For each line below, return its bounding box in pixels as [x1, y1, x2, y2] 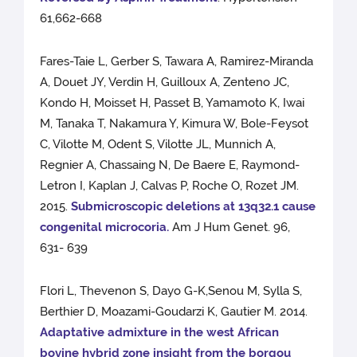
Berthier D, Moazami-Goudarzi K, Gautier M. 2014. [40, 304, 308, 320]
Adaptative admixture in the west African [40, 325, 280, 340]
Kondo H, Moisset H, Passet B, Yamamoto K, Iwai [40, 96, 305, 111]
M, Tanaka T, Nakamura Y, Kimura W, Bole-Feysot [40, 116, 309, 131]
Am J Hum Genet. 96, [169, 220, 291, 235]
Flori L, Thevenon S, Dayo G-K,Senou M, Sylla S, [40, 284, 303, 299]
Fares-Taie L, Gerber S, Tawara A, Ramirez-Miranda [40, 54, 314, 69]
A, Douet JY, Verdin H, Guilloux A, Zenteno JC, [40, 75, 290, 90]
